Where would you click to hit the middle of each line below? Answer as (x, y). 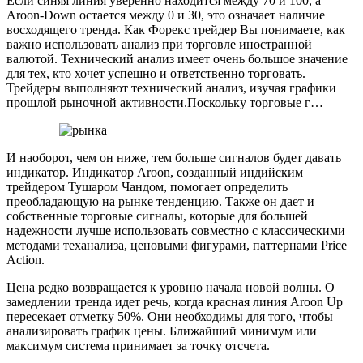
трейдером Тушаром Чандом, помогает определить (147, 186)
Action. (26, 259)
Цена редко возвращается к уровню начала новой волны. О (171, 287)
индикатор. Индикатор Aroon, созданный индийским (155, 172)
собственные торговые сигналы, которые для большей (157, 216)
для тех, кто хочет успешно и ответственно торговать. (156, 73)
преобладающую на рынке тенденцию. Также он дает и (160, 201)
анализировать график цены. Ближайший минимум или (162, 331)
